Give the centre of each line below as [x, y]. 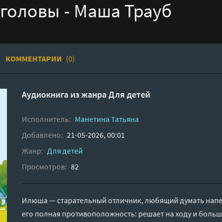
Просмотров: [44, 166]
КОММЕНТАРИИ [34, 58]
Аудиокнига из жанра [65, 94]
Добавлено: [42, 135]
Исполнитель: [46, 119]
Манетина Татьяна [107, 119]
